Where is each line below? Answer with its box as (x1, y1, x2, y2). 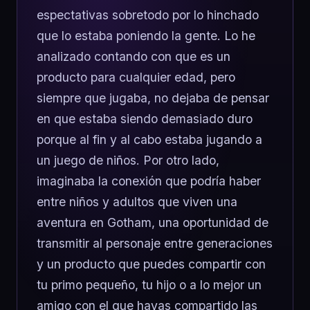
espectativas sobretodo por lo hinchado (37, 8, 259, 22)
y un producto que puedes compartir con (37, 257, 266, 271)
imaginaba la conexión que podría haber (37, 174, 261, 188)
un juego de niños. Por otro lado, (37, 153, 219, 167)
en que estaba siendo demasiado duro (37, 111, 253, 126)
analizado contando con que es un (37, 49, 230, 64)
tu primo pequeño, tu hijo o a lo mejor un (37, 277, 262, 292)
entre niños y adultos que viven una (37, 194, 237, 209)
